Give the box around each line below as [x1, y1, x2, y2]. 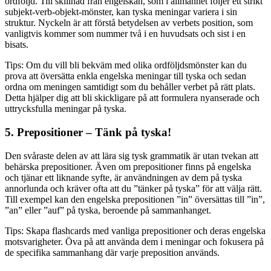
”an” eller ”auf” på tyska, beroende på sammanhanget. [5, 204, 211, 215]
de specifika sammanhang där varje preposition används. [5, 247, 220, 258]
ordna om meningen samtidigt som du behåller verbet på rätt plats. [5, 82, 255, 93]
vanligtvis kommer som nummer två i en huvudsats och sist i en [5, 28, 246, 39]
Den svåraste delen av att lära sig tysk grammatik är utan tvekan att [5, 150, 258, 161]
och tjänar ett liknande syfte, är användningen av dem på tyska [5, 172, 242, 183]
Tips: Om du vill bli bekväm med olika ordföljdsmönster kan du [5, 60, 247, 71]
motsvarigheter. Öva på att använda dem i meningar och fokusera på [5, 236, 264, 247]
